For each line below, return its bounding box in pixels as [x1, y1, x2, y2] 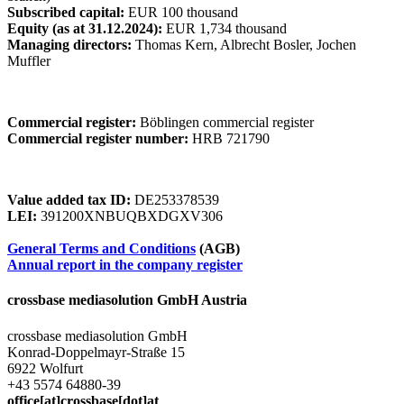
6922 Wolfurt [7, 360, 83, 376]
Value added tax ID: [7, 192, 131, 208]
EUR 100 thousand [124, 5, 238, 21]
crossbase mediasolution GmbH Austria [7, 292, 247, 308]
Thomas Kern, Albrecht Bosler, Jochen [135, 37, 356, 53]
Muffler [7, 53, 50, 69]
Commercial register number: [7, 131, 188, 147]
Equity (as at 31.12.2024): [7, 21, 162, 37]
